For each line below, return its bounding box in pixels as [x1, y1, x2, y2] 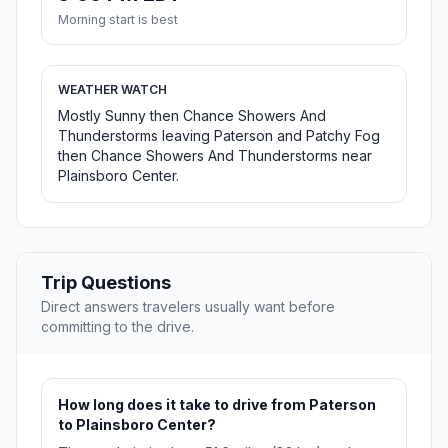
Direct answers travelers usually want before [41, 298, 335, 316]
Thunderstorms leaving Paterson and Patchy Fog [58, 127, 380, 145]
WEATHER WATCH [58, 82, 167, 98]
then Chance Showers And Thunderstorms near [58, 147, 372, 165]
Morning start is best [58, 12, 178, 28]
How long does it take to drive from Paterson [58, 396, 376, 414]
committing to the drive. [41, 318, 194, 336]
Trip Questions [41, 272, 171, 294]
